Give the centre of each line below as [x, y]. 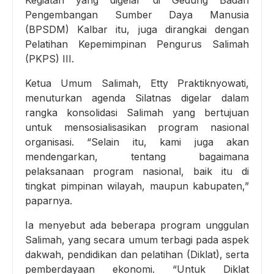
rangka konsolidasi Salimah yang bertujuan [137, 112]
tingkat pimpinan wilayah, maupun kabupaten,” [137, 186]
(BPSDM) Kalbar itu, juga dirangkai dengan [137, 29]
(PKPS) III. [50, 58]
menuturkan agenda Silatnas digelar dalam [137, 98]
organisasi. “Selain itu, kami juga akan [137, 142]
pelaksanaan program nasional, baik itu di [137, 171]
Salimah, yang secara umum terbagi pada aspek [137, 239]
